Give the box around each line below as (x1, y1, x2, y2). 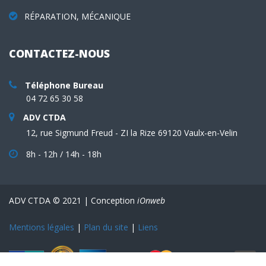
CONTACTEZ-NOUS (9, 46, 110, 61)
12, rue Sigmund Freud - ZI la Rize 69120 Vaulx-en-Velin (26, 126, 237, 138)
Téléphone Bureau (25, 79, 103, 91)
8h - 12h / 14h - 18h (24, 148, 102, 160)
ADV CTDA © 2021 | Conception (9, 194, 137, 206)
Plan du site (84, 221, 128, 233)
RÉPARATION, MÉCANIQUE (22, 10, 131, 22)
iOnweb (137, 194, 165, 206)
